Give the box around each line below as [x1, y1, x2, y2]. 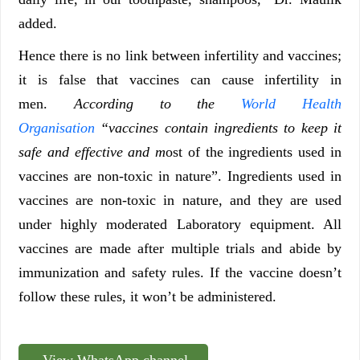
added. [18, 14, 57, 31]
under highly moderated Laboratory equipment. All [18, 215, 342, 232]
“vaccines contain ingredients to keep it [95, 119, 342, 136]
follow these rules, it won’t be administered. [18, 288, 276, 305]
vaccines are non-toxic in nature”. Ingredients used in [18, 167, 342, 184]
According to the [73, 95, 242, 112]
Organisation [18, 119, 95, 136]
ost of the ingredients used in [166, 143, 342, 160]
